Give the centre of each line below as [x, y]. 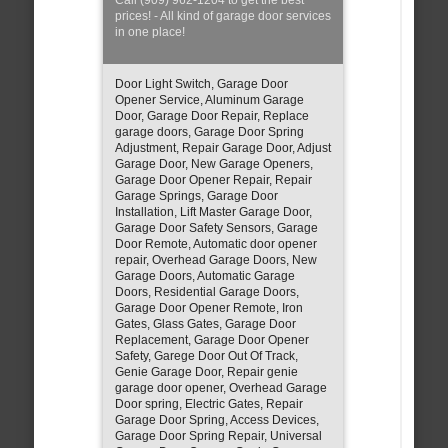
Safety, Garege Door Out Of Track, [206, 355]
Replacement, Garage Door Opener [211, 339]
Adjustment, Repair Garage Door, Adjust [222, 147]
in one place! [149, 31]
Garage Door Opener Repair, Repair [213, 179]
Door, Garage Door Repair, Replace [211, 115]
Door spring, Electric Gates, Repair [208, 403]
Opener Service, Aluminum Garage [209, 99]
